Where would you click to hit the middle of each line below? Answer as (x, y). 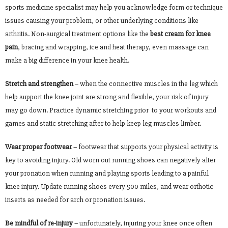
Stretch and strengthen (39, 83)
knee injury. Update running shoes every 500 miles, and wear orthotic (109, 186)
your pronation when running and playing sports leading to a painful (107, 173)
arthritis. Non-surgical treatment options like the (78, 34)
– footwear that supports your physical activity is (145, 147)
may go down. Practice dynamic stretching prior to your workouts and (111, 110)
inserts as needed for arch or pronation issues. (75, 199)
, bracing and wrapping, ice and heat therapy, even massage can (113, 47)
